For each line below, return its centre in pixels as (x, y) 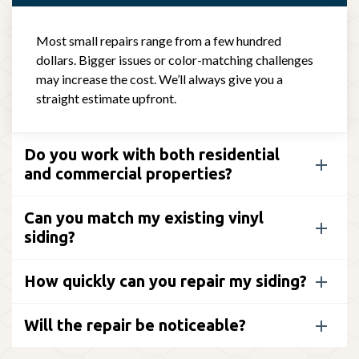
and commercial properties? (128, 173)
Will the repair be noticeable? (135, 325)
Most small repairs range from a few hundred (159, 40)
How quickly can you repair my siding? (165, 280)
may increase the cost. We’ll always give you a (159, 79)
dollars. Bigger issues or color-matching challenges (175, 59)
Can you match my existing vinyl (144, 217)
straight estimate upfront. (106, 98)
